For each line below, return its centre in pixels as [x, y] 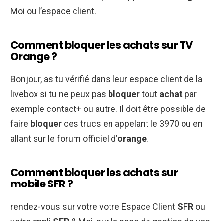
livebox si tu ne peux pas [59, 94]
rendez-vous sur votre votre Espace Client [94, 206]
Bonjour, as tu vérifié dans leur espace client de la [106, 79]
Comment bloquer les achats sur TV [102, 45]
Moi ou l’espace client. [53, 11]
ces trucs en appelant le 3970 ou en [132, 123]
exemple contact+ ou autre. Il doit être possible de [108, 109]
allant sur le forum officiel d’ [64, 138]
